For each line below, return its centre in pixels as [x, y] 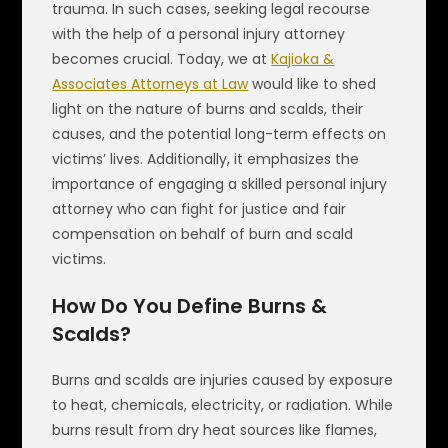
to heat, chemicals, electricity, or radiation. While [223, 404]
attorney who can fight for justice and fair [199, 208]
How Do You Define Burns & [190, 305]
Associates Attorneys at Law [150, 83]
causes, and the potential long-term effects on [219, 133]
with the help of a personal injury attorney [199, 33]
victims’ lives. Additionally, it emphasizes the [206, 158]
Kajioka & [303, 58]
